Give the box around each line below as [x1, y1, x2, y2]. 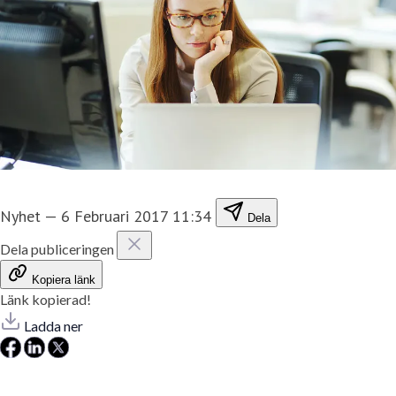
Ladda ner [24, 317, 83, 335]
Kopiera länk [32, 273, 95, 287]
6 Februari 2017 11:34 [61, 206, 211, 227]
